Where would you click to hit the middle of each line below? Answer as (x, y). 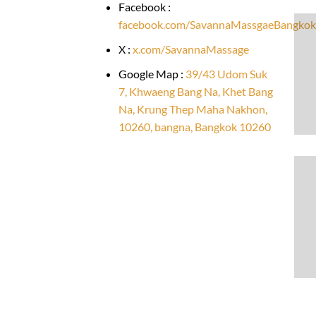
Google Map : (152, 73)
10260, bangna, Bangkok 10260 (194, 126)
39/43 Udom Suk (226, 73)
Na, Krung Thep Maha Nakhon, (193, 109)
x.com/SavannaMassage (190, 49)
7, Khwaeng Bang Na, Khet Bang (195, 91)
